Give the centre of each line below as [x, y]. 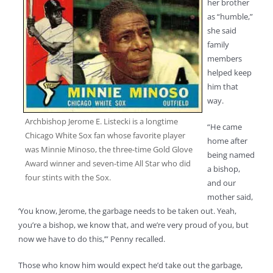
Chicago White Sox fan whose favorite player [105, 136]
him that [223, 86]
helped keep [229, 72]
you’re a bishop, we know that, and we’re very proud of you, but [133, 225]
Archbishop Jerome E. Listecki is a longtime [101, 122]
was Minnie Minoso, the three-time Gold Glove [109, 150]
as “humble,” [230, 16]
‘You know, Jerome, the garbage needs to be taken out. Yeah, [127, 211]
